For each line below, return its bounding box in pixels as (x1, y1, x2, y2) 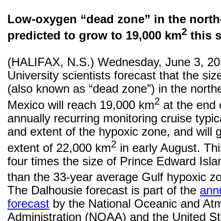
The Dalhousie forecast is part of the (7, 184, 200, 197)
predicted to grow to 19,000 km (7, 29, 182, 42)
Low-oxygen (7, 13, 77, 26)
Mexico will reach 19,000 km (7, 98, 155, 111)
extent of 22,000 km (7, 141, 111, 154)
